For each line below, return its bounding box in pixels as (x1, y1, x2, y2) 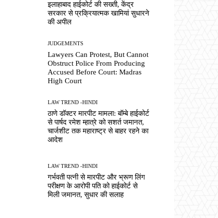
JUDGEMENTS (48, 40, 84, 47)
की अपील (48, 18, 72, 26)
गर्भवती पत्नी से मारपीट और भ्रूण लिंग (48, 173, 145, 181)
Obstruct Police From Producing (48, 59, 145, 68)
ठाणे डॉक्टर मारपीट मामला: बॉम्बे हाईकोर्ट (48, 109, 150, 118)
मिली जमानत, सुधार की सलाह (48, 190, 124, 199)
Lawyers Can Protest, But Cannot (48, 51, 149, 59)
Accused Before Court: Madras (48, 68, 142, 76)
